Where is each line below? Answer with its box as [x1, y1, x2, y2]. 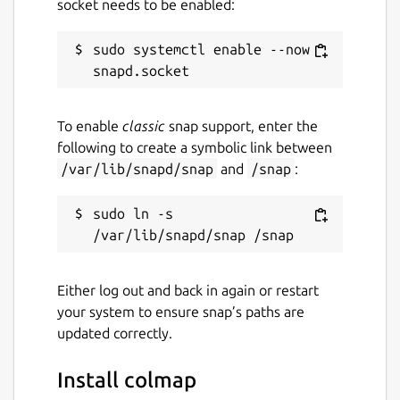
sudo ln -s [93, 204, 173, 221]
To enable [57, 117, 122, 134]
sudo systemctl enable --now [93, 40, 310, 57]
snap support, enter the [165, 117, 318, 134]
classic [122, 117, 165, 134]
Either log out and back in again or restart [57, 281, 319, 298]
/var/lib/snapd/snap [61, 160, 213, 177]
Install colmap [57, 367, 196, 392]
